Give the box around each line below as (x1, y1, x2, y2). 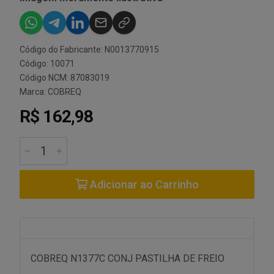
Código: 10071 (20, 59, 75, 68)
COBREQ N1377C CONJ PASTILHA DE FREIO (31, 253, 224, 264)
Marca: (20, 87, 48, 97)
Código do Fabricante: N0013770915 (20, 45, 159, 54)
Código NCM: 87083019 (20, 73, 109, 83)
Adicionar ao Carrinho (87, 178, 199, 191)
